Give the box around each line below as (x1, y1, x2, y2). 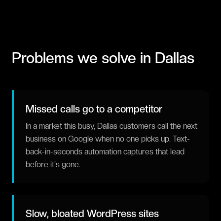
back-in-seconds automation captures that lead (26, 147, 184, 156)
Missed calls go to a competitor (26, 103, 162, 115)
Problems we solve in (12, 49, 155, 67)
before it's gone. (26, 160, 80, 169)
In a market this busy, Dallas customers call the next (26, 121, 197, 131)
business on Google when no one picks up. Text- (26, 134, 190, 144)
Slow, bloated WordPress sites (26, 208, 159, 220)
